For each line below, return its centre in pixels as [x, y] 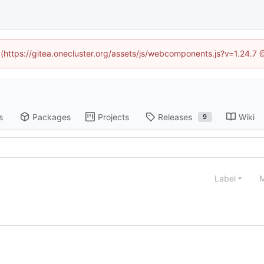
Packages [51, 117]
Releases [175, 117]
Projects [113, 117]
